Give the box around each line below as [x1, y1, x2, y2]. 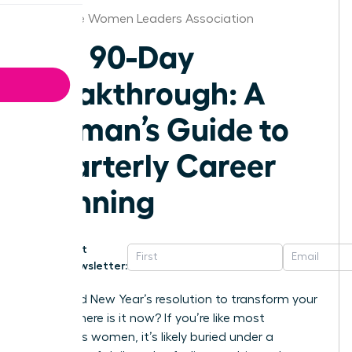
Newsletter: [65, 259, 127, 271]
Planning [29, 180, 155, 218]
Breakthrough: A [29, 71, 266, 110]
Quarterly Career [29, 144, 277, 182]
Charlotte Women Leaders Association [29, 12, 254, 25]
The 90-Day [29, 35, 195, 74]
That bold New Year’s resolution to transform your [29, 292, 317, 306]
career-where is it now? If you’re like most [29, 311, 265, 324]
